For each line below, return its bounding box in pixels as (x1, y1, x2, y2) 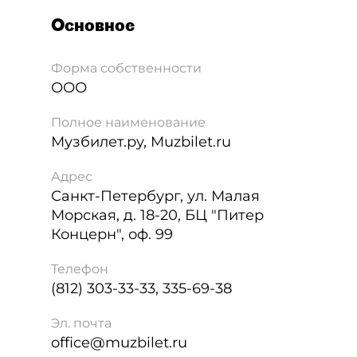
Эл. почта (51, 316, 112, 331)
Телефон (51, 261, 108, 277)
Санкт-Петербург (51, 187, 180, 205)
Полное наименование (51, 115, 206, 130)
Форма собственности (51, 61, 202, 76)
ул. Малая (187, 187, 260, 205)
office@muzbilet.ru (51, 334, 187, 351)
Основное (51, 14, 135, 35)
